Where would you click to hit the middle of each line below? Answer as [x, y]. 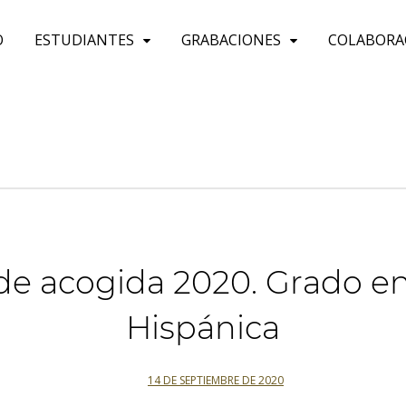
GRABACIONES [231, 40]
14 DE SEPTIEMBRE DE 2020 [216, 380]
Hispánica [203, 328]
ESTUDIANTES [84, 40]
